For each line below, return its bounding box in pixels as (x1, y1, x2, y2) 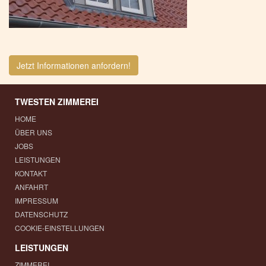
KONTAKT (15, 168, 47, 178)
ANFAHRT (15, 182, 48, 192)
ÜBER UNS (15, 127, 52, 137)
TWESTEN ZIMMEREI (15, 96, 99, 107)
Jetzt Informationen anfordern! (17, 59, 131, 71)
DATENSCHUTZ (15, 209, 68, 219)
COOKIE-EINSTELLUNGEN (15, 223, 104, 233)
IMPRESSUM (15, 195, 58, 205)
